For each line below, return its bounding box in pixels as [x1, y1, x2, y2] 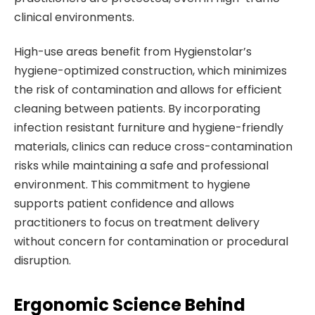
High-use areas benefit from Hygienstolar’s [14, 44, 252, 60]
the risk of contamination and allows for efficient [14, 82, 282, 98]
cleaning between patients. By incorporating [14, 101, 260, 117]
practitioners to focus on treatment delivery [14, 214, 259, 231]
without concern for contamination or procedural [14, 233, 288, 250]
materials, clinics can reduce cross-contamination [14, 139, 292, 155]
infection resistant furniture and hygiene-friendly [14, 120, 283, 136]
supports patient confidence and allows [14, 195, 234, 212]
